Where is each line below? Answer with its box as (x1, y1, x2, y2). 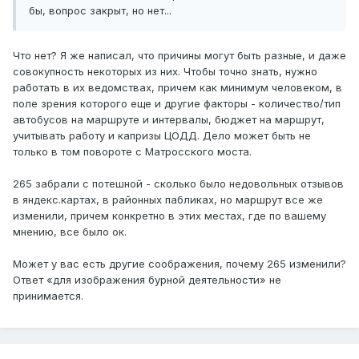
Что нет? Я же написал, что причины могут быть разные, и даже (13, 49, 346, 63)
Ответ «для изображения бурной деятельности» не (13, 273, 281, 287)
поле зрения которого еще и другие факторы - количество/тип (13, 97, 341, 111)
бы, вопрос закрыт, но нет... (29, 4, 175, 18)
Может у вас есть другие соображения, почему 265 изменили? (13, 257, 346, 271)
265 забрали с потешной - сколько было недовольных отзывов (13, 177, 344, 191)
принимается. (13, 289, 83, 303)
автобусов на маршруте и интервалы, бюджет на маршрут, (13, 113, 325, 127)
